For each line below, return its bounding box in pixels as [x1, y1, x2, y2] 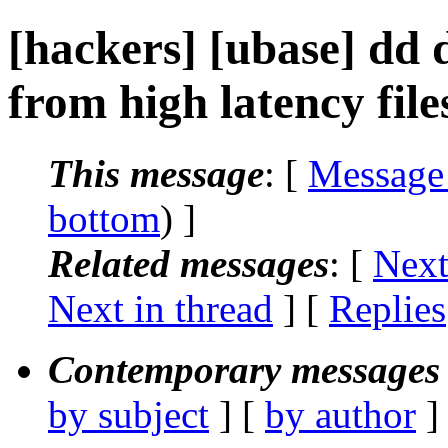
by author [265, 392, 416, 436]
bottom [48, 196, 160, 240]
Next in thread [48, 286, 273, 330]
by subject [48, 392, 209, 436]
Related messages [48, 241, 329, 285]
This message [48, 151, 264, 195]
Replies [329, 286, 446, 330]
